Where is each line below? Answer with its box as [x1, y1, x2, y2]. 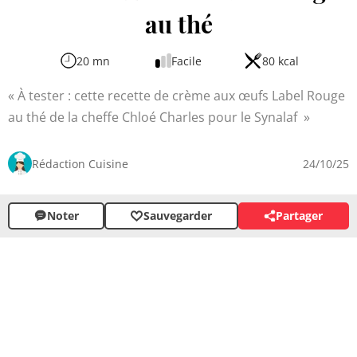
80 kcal [261, 53, 299, 69]
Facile [171, 53, 202, 69]
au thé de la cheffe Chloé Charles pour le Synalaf [8, 108, 300, 126]
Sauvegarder [143, 208, 212, 224]
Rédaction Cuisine [32, 155, 128, 171]
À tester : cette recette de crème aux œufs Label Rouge [18, 86, 345, 104]
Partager [276, 208, 324, 224]
